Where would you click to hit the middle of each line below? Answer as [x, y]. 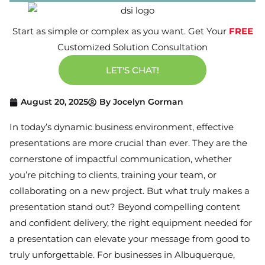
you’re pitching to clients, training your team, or [113, 175]
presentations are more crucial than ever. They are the [128, 143]
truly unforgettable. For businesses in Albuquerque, [122, 255]
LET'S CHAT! [132, 70]
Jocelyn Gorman [148, 102]
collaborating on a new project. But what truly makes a [130, 191]
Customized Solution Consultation [132, 47]
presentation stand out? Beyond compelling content [125, 207]
